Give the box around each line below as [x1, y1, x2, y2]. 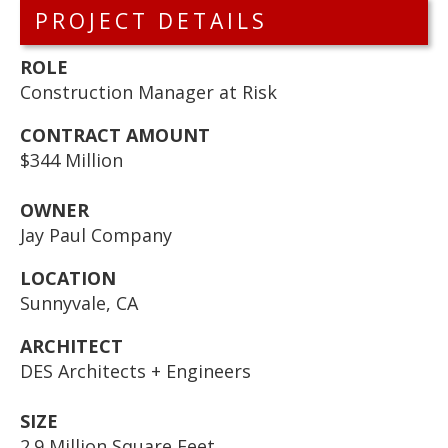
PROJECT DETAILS [35, 7, 268, 35]
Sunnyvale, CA [20, 291, 138, 315]
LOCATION [20, 266, 116, 290]
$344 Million [20, 148, 123, 172]
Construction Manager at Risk [20, 80, 277, 104]
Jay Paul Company [20, 223, 172, 247]
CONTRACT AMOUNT [20, 123, 210, 147]
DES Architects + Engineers [20, 359, 251, 383]
